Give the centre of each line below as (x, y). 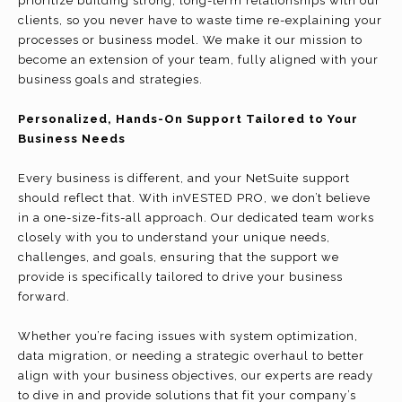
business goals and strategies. (110, 79)
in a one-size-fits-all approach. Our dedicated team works (196, 218)
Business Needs (72, 139)
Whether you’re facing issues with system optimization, (188, 336)
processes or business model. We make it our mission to (190, 40)
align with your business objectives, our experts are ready (196, 376)
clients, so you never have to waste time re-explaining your (200, 20)
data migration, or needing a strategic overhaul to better (191, 356)
